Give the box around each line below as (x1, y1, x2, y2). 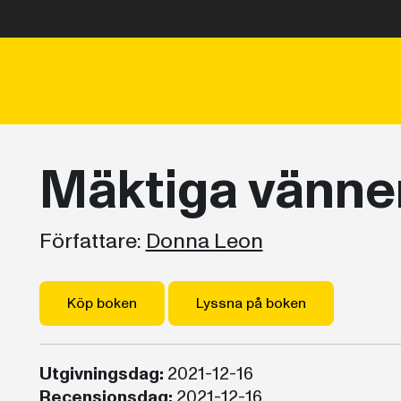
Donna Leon (145, 226, 263, 256)
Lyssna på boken (195, 294, 306, 313)
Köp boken (66, 294, 137, 313)
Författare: (38, 226, 141, 256)
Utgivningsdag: (38, 362, 164, 387)
